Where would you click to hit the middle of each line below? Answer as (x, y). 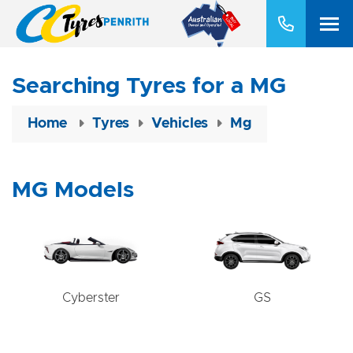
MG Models (73, 190)
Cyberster (91, 298)
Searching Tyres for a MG (149, 86)
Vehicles (180, 124)
